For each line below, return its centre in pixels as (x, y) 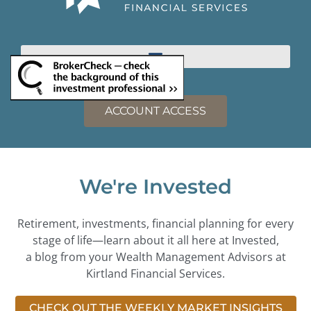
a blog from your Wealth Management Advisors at (155, 257)
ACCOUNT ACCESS (155, 111)
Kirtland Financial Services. (155, 274)
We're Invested (155, 187)
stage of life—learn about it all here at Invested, (155, 241)
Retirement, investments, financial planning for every (155, 224)
